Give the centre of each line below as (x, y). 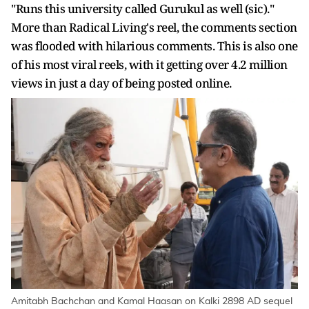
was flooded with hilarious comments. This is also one (154, 46)
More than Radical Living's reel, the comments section (154, 27)
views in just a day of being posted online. (121, 83)
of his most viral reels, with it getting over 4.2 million (149, 64)
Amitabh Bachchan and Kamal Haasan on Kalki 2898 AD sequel (152, 302)
